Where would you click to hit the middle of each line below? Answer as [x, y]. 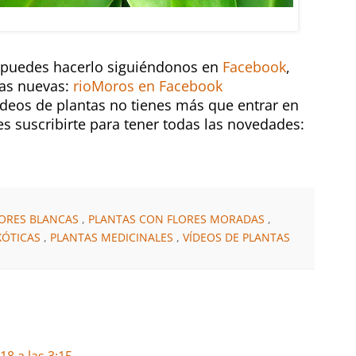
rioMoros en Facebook [148, 85]
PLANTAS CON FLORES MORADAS [178, 219]
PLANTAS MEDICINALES [113, 237]
